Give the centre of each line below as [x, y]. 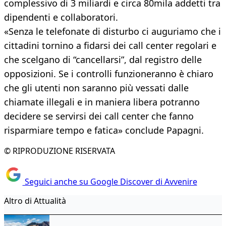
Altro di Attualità [35, 201]
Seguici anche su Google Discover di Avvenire [110, 181]
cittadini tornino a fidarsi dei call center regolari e [110, 46]
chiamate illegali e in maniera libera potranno [102, 102]
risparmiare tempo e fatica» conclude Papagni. [104, 130]
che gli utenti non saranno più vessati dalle [96, 88]
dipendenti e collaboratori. [61, 17]
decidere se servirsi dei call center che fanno [99, 116]
